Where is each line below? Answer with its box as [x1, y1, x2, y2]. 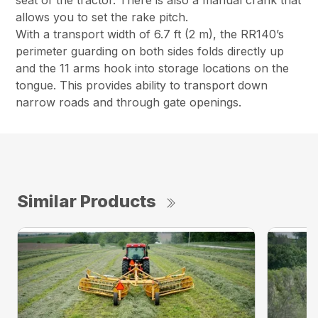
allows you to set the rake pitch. [16, 10, 189, 25]
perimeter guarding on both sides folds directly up [16, 44, 285, 59]
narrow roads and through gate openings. [16, 95, 242, 110]
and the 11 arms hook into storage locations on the [16, 61, 290, 76]
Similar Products [17, 191, 156, 212]
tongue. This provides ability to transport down [16, 78, 268, 93]
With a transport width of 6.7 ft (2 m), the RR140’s [16, 27, 285, 42]
